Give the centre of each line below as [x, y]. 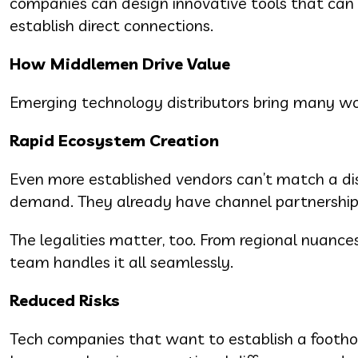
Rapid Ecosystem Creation [114, 140]
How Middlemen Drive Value [120, 63]
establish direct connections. [111, 25]
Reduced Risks [65, 300]
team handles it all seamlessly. [121, 261]
